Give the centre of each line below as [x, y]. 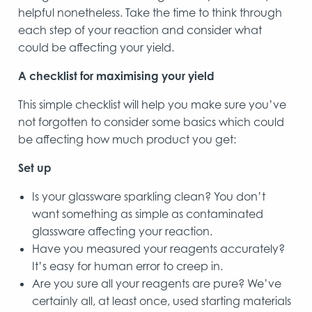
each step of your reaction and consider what [140, 30]
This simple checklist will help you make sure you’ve [152, 104]
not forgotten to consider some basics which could [151, 122]
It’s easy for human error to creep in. [127, 266]
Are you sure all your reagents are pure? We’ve [157, 283]
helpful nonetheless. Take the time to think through [150, 12]
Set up [35, 167]
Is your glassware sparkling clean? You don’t [149, 196]
